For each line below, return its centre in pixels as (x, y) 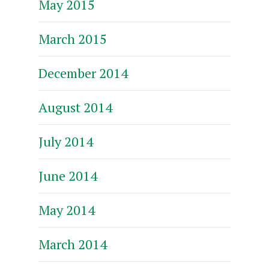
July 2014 (66, 141)
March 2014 (73, 244)
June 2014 (68, 175)
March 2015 (73, 38)
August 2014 (75, 107)
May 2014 (67, 210)
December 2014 (83, 73)
